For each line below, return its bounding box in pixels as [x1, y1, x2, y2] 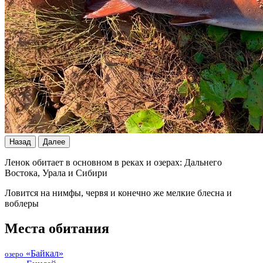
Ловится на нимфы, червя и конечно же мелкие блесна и [5, 187, 232, 198]
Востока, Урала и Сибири [5, 167, 107, 178]
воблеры [5, 198, 39, 208]
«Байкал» [23, 248, 63, 258]
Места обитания [5, 220, 109, 236]
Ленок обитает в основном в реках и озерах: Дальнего [5, 157, 222, 167]
